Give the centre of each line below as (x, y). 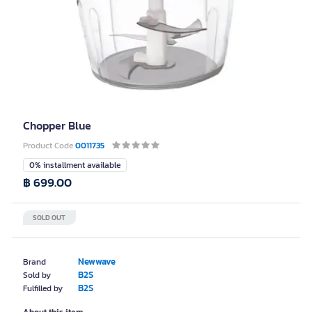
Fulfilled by (43, 288)
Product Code (49, 146)
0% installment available (75, 165)
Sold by (37, 275)
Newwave (97, 262)
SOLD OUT (49, 218)
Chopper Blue (57, 125)
